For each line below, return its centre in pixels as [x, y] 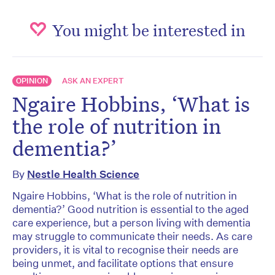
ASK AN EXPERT [93, 80]
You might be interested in [149, 29]
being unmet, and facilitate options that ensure [123, 263]
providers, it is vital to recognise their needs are [125, 249]
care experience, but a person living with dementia [131, 222]
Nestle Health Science [83, 174]
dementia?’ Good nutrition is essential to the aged [130, 209]
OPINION [32, 80]
